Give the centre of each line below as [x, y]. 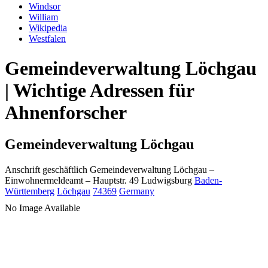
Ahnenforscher [66, 112]
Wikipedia [48, 28]
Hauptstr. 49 [116, 181]
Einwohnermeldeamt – [48, 181]
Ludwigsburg [167, 181]
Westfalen [47, 39]
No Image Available [42, 208]
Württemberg [30, 191]
